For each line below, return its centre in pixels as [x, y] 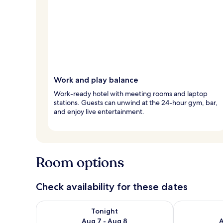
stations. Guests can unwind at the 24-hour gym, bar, [136, 102]
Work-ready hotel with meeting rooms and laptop [131, 93]
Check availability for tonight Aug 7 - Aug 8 [113, 205]
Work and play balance [96, 80]
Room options [80, 163]
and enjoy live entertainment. [99, 111]
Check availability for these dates [112, 186]
